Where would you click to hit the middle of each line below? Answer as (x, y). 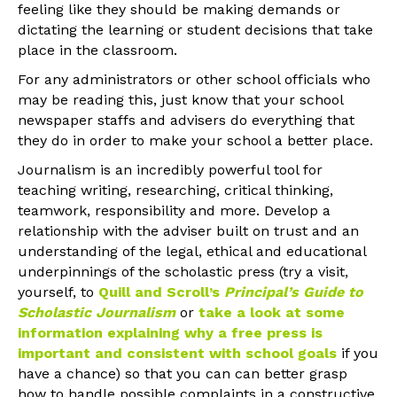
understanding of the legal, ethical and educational (192, 251)
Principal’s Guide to (294, 292)
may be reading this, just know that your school (180, 99)
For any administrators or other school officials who (194, 79)
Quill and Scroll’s (161, 292)
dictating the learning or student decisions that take (195, 29)
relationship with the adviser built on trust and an (188, 230)
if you (358, 353)
